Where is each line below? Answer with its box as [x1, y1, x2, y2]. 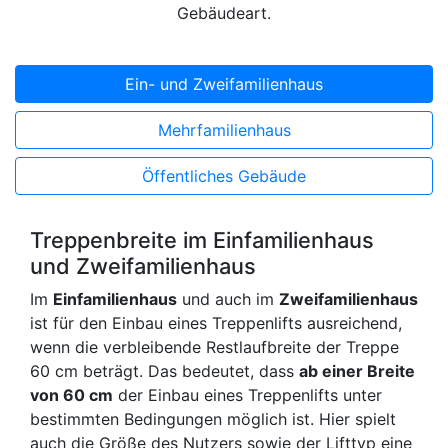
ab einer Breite [299, 361, 415, 382]
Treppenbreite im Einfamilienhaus [30, 227, 374, 254]
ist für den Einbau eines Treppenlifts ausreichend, [30, 313, 402, 334]
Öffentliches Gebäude [142, 166, 306, 187]
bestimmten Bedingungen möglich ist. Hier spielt [30, 409, 396, 430]
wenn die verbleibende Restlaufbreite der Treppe [30, 337, 399, 358]
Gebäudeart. [177, 3, 271, 24]
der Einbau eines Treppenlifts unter [113, 385, 382, 406]
